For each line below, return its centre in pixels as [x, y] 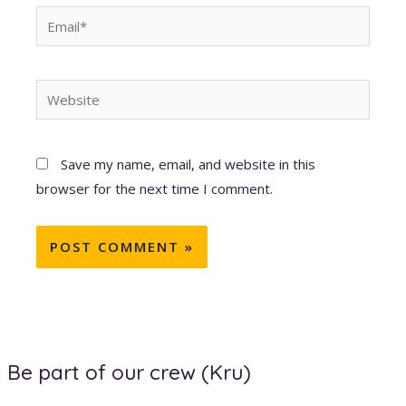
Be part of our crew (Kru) [130, 373]
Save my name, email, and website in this [188, 164]
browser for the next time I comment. [155, 189]
